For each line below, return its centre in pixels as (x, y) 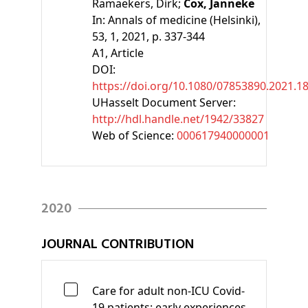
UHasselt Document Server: (164, 102)
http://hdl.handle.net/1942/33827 (178, 119)
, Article (124, 53)
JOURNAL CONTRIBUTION (118, 244)
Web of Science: (134, 135)
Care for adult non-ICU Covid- (168, 290)
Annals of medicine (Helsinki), (184, 20)
